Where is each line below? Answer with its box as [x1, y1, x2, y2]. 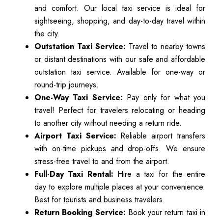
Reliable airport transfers [116, 130, 206, 141]
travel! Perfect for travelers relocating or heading [34, 104, 205, 116]
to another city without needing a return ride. [34, 117, 182, 129]
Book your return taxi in [125, 206, 206, 218]
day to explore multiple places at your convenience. [34, 181, 205, 192]
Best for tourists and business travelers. [34, 193, 165, 205]
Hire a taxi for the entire [113, 168, 205, 180]
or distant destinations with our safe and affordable [34, 53, 205, 65]
